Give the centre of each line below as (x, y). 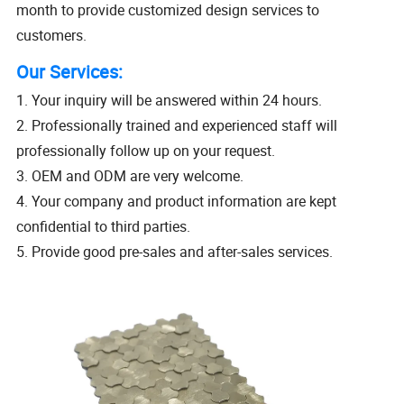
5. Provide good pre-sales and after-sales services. (175, 252)
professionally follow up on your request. (146, 151)
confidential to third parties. (104, 227)
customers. (52, 36)
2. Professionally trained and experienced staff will (177, 126)
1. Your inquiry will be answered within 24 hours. (170, 101)
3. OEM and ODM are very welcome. (130, 176)
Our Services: (70, 72)
